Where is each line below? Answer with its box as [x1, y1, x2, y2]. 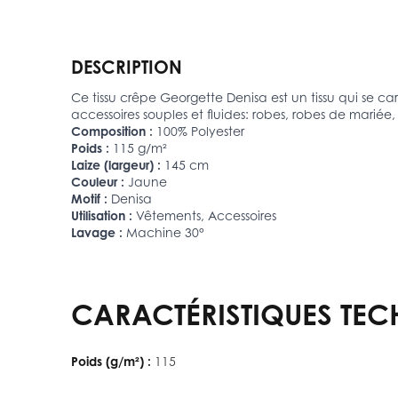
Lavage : [71, 224, 123, 240]
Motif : [71, 190, 107, 206]
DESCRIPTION [71, 55, 182, 78]
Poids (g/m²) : [71, 353, 151, 369]
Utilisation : [71, 207, 132, 223]
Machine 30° [126, 224, 204, 240]
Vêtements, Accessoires [136, 207, 276, 223]
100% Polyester [156, 123, 244, 139]
